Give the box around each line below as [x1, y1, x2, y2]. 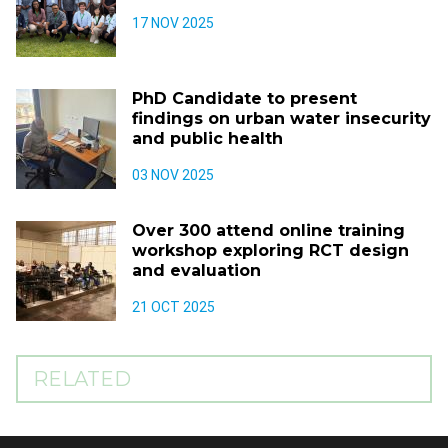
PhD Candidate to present [132, 89, 357, 108]
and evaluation [132, 261, 261, 280]
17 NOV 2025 [132, 15, 214, 31]
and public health [132, 129, 283, 148]
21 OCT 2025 [132, 299, 215, 315]
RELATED [33, 367, 131, 391]
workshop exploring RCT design [132, 241, 409, 260]
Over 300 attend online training [132, 221, 405, 240]
